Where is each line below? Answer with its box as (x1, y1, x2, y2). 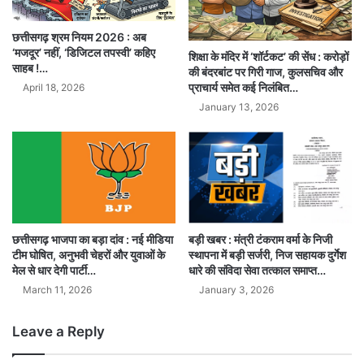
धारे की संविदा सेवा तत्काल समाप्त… (188, 263, 326, 278)
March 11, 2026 (23, 284, 92, 297)
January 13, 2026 (199, 101, 279, 114)
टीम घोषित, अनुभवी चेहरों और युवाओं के (12, 248, 165, 262)
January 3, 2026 (199, 284, 274, 297)
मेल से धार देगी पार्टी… (12, 263, 96, 278)
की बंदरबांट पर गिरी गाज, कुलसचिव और (188, 65, 343, 80)
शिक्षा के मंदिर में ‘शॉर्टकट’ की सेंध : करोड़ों (188, 50, 349, 64)
